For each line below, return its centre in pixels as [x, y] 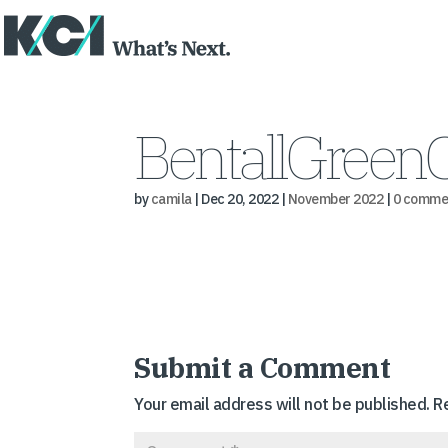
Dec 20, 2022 [240, 199]
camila [171, 199]
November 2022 [335, 199]
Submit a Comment [262, 367]
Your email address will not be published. [282, 404]
